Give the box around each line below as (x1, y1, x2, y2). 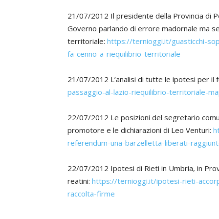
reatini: (67, 176, 92, 186)
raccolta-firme (67, 189, 115, 198)
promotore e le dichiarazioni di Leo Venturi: (67, 125, 213, 135)
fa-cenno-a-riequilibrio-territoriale (67, 49, 180, 59)
